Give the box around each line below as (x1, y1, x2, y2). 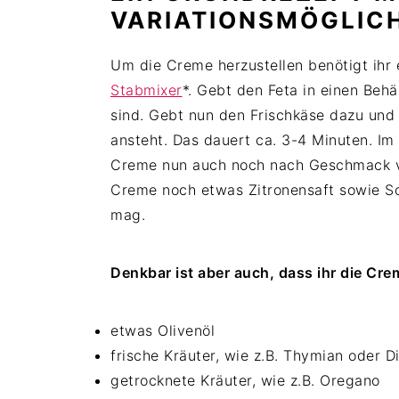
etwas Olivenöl (110, 322, 215, 340)
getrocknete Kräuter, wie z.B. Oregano (110, 371, 380, 390)
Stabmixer (110, 81, 183, 100)
